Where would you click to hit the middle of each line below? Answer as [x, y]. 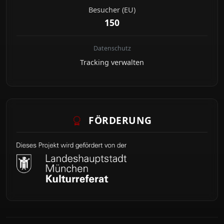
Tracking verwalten [112, 62]
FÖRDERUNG [119, 120]
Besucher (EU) [112, 9]
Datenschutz [112, 48]
